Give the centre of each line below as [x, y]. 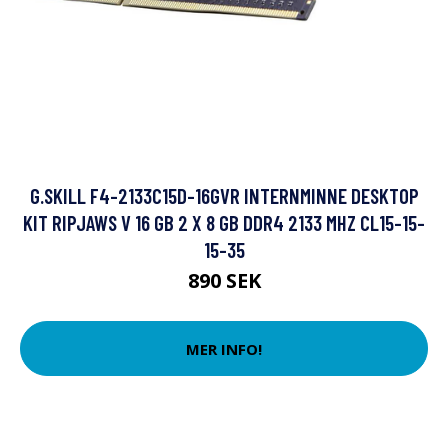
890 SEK [224, 280]
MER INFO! [224, 348]
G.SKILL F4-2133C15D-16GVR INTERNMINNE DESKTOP [224, 195]
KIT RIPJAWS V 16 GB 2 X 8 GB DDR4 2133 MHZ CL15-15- [224, 222]
